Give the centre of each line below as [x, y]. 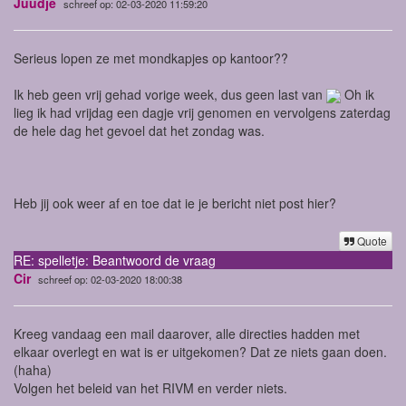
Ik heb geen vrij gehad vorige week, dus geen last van [170, 94]
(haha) [34, 369]
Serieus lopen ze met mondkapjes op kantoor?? [151, 58]
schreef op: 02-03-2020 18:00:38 [110, 279]
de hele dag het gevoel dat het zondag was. [139, 130]
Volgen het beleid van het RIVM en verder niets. [150, 387]
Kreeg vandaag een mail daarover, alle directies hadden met [187, 333]
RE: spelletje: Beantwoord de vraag [115, 260]
